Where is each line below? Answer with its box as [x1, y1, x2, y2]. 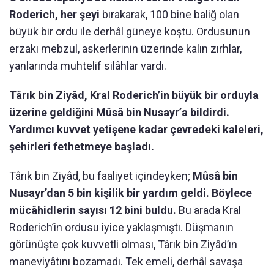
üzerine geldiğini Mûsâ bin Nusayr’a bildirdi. [9, 106, 229, 119]
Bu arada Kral [176, 204, 241, 217]
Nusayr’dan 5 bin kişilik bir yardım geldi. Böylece [9, 187, 252, 200]
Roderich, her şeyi [9, 8, 102, 21]
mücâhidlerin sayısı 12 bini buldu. [9, 204, 176, 217]
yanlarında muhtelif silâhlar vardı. [9, 59, 166, 73]
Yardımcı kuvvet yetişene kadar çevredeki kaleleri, [9, 123, 264, 136]
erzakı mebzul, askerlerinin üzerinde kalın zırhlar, [9, 42, 242, 56]
